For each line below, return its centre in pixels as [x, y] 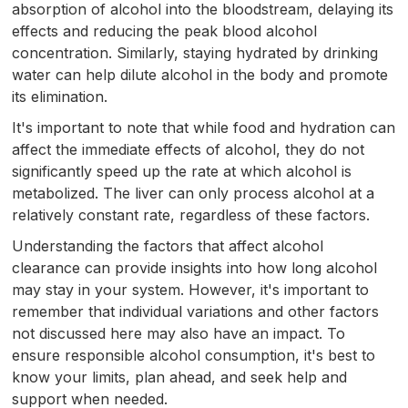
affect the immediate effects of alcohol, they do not [189, 149]
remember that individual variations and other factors [196, 311]
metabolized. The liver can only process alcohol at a [194, 193]
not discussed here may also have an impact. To [179, 333]
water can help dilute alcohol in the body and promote [200, 74]
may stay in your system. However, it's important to [191, 289]
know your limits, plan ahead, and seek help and [180, 377]
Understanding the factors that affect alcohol [168, 245]
